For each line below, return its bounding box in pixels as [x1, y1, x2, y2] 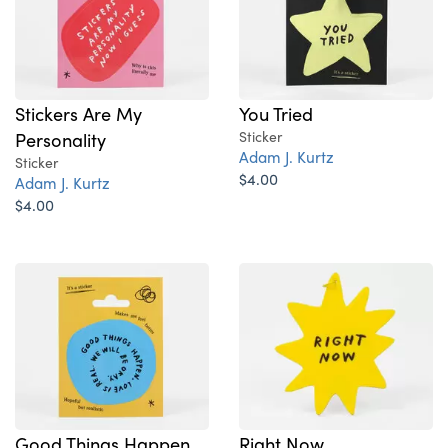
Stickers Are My [15, 100, 142, 127]
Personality [15, 126, 106, 153]
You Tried [239, 100, 313, 127]
